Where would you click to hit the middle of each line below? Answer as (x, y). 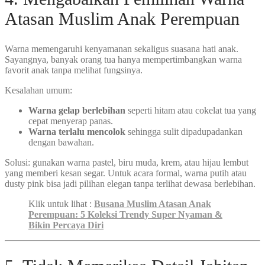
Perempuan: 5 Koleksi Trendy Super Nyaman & (125, 214)
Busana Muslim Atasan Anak (153, 203)
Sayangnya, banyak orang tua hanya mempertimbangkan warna (123, 59)
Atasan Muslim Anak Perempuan (122, 19)
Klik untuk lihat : (61, 203)
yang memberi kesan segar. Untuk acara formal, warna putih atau (126, 173)
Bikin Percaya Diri (66, 225)
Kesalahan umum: (38, 90)
